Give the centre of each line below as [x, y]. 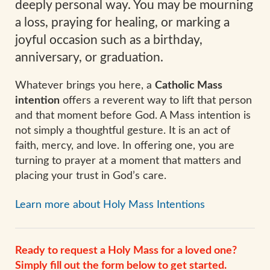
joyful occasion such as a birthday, [109, 40]
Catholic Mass [189, 86]
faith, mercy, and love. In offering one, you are [125, 146]
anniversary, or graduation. [89, 58]
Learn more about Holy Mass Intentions [110, 205]
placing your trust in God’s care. [91, 176]
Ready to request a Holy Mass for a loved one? [126, 250]
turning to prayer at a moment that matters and [128, 161]
